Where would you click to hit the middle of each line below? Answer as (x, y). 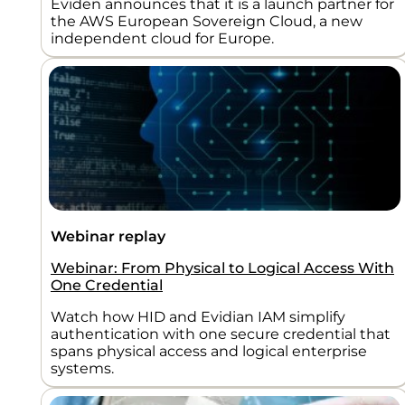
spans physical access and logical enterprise (209, 351)
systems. (82, 368)
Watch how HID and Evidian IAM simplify (198, 316)
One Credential (107, 285)
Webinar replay (108, 236)
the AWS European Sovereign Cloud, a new (207, 21)
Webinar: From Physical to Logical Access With (222, 268)
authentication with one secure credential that (221, 334)
